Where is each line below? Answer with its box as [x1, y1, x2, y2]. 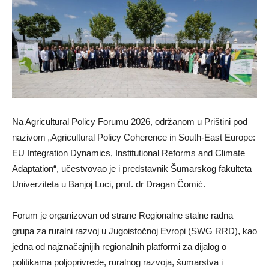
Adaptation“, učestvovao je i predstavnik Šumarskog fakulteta [12, 163, 252, 174]
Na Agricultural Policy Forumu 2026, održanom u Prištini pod [12, 116, 247, 127]
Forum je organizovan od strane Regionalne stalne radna [12, 210, 233, 221]
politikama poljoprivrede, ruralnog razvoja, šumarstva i [12, 257, 223, 268]
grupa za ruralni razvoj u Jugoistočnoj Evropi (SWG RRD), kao [12, 226, 257, 237]
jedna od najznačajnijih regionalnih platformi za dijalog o [12, 241, 226, 252]
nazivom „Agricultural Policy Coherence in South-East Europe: [12, 132, 255, 143]
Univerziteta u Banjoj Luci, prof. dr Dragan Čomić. [12, 179, 205, 190]
